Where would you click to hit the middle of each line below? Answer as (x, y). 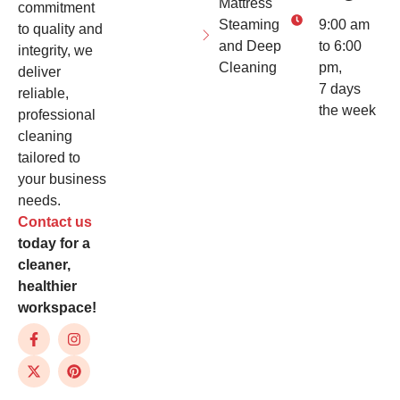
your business (62, 179)
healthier (47, 287)
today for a (54, 244)
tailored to (49, 158)
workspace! (57, 308)
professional (57, 115)
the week (348, 110)
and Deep (250, 46)
